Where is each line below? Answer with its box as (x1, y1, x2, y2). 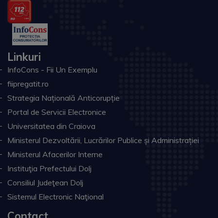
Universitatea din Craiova (7, 121, 95, 131)
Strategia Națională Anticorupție (7, 93, 120, 103)
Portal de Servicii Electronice (7, 107, 106, 117)
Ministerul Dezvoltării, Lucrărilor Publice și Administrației (7, 135, 199, 145)
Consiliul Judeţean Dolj (7, 178, 83, 187)
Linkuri (7, 50, 41, 64)
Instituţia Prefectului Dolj (7, 163, 91, 173)
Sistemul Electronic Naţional (7, 192, 104, 201)
